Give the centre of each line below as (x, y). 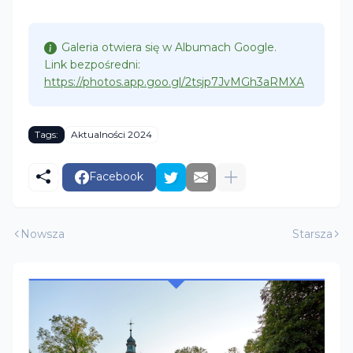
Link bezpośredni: (92, 64)
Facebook (116, 177)
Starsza (312, 234)
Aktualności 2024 (111, 135)
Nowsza (43, 234)
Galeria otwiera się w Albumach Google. (169, 47)
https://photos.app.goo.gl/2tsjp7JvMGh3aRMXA (174, 82)
